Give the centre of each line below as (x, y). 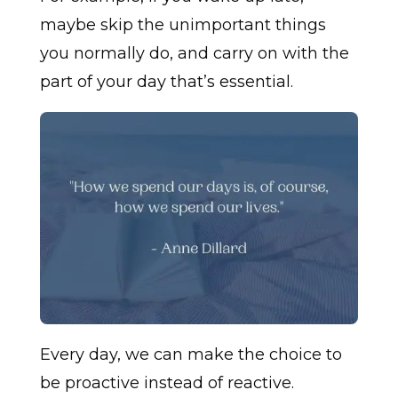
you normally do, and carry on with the (194, 54)
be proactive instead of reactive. (167, 383)
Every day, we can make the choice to (191, 355)
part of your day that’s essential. (166, 82)
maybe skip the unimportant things (183, 25)
